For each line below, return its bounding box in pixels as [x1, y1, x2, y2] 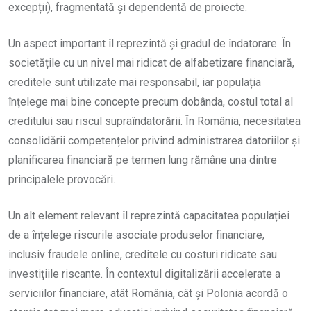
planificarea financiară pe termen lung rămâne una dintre [8, 153, 277, 167]
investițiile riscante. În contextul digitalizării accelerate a [8, 267, 280, 280]
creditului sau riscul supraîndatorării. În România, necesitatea [8, 114, 301, 128]
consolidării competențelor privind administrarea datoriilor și [8, 133, 300, 147]
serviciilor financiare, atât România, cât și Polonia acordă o [8, 286, 288, 300]
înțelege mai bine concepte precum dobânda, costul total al [8, 94, 293, 108]
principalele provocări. [8, 172, 115, 186]
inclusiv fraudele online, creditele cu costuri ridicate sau [8, 247, 277, 261]
